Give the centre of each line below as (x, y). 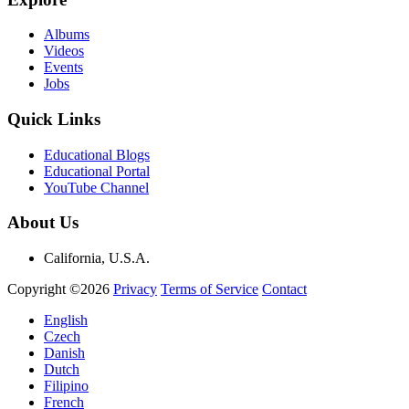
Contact (284, 289)
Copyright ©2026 (58, 289)
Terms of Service (210, 289)
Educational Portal (97, 171)
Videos (64, 51)
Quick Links (54, 119)
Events (63, 68)
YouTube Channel (96, 187)
